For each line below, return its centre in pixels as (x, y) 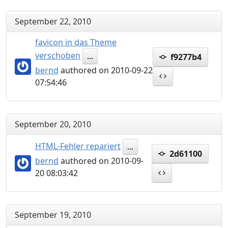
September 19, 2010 (53, 215)
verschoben (58, 55)
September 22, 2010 (53, 21)
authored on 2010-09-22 (106, 70)
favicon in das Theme (76, 42)
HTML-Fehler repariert (78, 146)
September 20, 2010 (53, 124)
